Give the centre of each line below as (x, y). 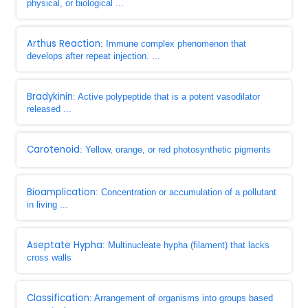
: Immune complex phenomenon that (173, 44)
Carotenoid (53, 150)
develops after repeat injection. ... (93, 56)
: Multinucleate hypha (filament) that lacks (186, 245)
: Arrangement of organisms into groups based (181, 298)
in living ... (47, 205)
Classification (58, 298)
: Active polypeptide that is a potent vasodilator (166, 97)
